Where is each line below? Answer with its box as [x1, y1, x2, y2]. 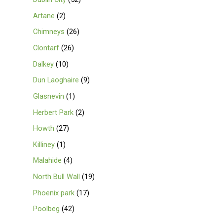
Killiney [33, 140, 55, 149]
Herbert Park [33, 108, 74, 117]
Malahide [33, 156, 62, 165]
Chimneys [33, 27, 65, 37]
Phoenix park [33, 188, 75, 197]
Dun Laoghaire [33, 75, 79, 85]
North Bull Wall [33, 172, 80, 182]
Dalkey [33, 59, 54, 69]
